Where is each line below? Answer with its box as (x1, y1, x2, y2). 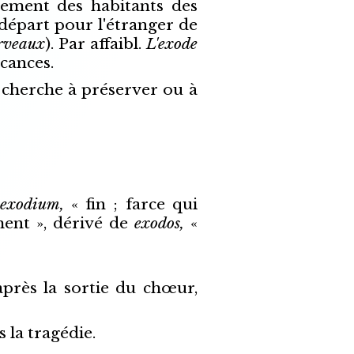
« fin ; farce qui (70, 195, 198, 214)
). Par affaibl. (44, 35, 146, 54)
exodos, (134, 214, 190, 233)
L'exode (145, 35, 198, 54)
